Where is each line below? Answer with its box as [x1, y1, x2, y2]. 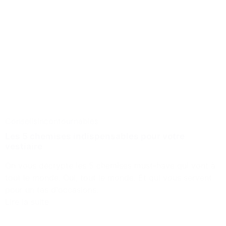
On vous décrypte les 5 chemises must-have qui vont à [5, 160, 215, 171]
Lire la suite [5, 196, 49, 207]
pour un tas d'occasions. [5, 184, 98, 195]
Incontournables [37, 116, 98, 126]
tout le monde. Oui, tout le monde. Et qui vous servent [5, 172, 212, 183]
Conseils [5, 116, 37, 126]
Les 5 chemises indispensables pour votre [5, 131, 185, 141]
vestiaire [5, 141, 42, 151]
